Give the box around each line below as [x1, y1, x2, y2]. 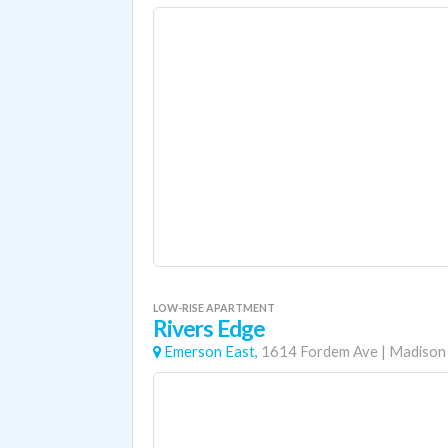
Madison [389, 343, 446, 360]
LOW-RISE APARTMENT [153, 301, 275, 314]
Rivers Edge [153, 315, 266, 342]
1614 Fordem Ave [261, 343, 378, 360]
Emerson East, [164, 343, 258, 360]
